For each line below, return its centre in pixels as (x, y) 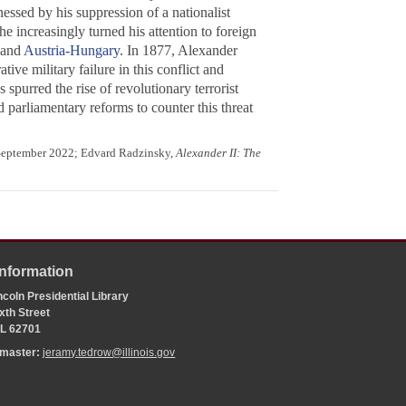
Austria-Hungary (71, 51)
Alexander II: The (218, 153)
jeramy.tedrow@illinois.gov (109, 353)
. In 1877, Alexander (178, 51)
